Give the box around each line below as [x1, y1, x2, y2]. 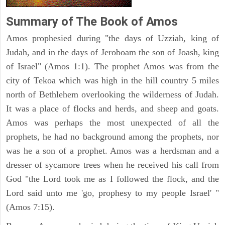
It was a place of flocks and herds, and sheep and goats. [6, 103, 219, 114]
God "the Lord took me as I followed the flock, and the [6, 173, 219, 184]
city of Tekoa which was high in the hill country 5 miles [6, 75, 219, 85]
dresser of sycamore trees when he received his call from [6, 159, 219, 170]
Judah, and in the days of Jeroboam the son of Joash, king [6, 47, 219, 57]
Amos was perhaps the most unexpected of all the [6, 117, 219, 128]
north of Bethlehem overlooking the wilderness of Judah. [6, 89, 219, 99]
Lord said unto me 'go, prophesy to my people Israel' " [6, 187, 219, 198]
